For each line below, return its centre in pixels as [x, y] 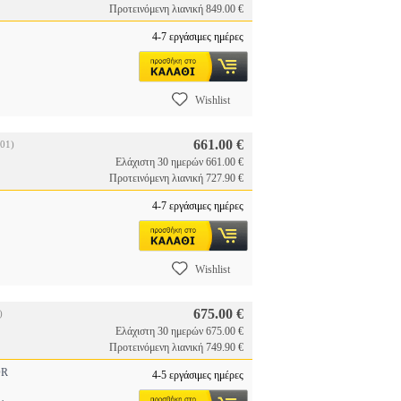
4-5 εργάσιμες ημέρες [198, 375]
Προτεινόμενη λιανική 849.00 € [176, 9]
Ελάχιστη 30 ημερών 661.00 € [179, 162]
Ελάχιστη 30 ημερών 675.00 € [179, 331]
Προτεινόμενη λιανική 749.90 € [176, 347]
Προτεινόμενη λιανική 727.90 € [176, 178]
